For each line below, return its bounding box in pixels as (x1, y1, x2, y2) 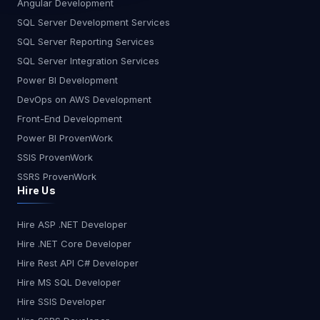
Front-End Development (17, 113, 122, 125)
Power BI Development (17, 74, 118, 86)
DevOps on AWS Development (17, 94, 151, 106)
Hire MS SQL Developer (17, 276, 121, 289)
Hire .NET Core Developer (17, 238, 131, 250)
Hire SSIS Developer (17, 296, 106, 308)
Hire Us (17, 184, 56, 197)
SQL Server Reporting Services (17, 36, 154, 48)
